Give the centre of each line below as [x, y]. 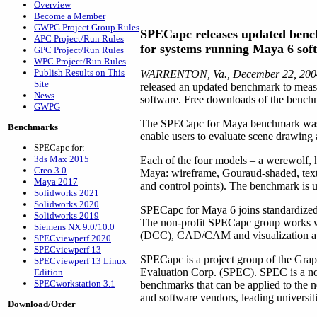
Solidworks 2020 [67, 204]
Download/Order [42, 304]
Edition [48, 272]
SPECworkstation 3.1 [75, 283]
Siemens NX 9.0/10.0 [74, 227]
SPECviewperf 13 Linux [80, 261]
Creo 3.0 [50, 170]
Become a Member [70, 16]
